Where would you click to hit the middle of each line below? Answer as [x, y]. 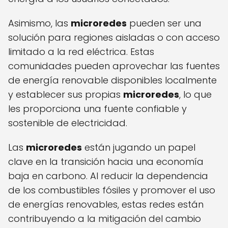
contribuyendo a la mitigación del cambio [105, 219]
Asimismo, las [39, 23]
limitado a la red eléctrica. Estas [81, 52]
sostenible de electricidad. [68, 123]
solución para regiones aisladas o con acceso [114, 38]
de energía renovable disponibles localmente [112, 80]
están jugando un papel [139, 148]
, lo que [195, 95]
